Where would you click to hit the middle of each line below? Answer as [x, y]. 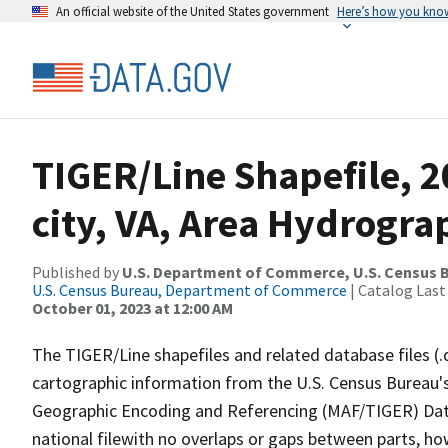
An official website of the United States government [192, 11]
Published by [77, 272]
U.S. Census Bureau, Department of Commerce [189, 290]
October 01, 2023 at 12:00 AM [132, 308]
